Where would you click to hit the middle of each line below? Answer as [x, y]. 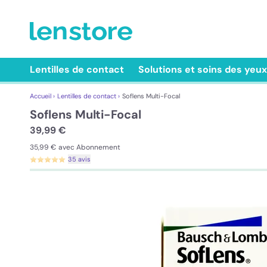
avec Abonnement [89, 147]
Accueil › [42, 96]
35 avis [79, 159]
